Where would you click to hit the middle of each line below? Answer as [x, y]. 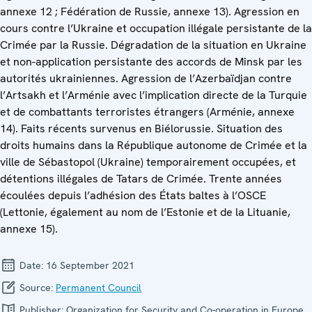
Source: [36, 287]
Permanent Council [99, 287]
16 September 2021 [90, 265]
